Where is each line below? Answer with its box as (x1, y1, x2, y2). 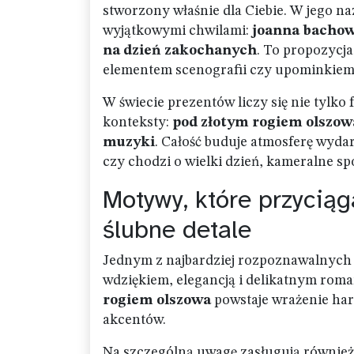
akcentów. (103, 313, 166, 327)
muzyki (103, 135, 155, 149)
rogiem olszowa (103, 293, 211, 307)
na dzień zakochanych (103, 43, 257, 58)
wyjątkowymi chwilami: (103, 24, 252, 38)
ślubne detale (103, 214, 251, 245)
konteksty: (103, 115, 172, 130)
